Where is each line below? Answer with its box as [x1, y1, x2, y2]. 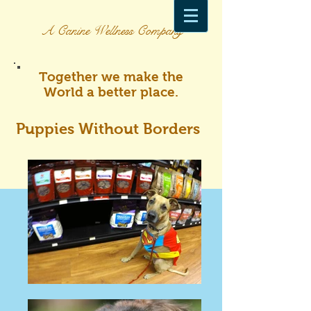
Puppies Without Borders [15, 120, 200, 137]
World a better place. [44, 85, 178, 99]
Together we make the [39, 69, 183, 84]
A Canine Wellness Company [40, 22, 183, 39]
